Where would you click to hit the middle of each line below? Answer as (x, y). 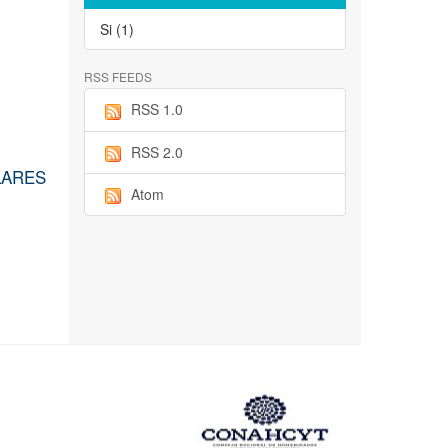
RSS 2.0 (156, 151)
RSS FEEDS (117, 77)
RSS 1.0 (156, 109)
